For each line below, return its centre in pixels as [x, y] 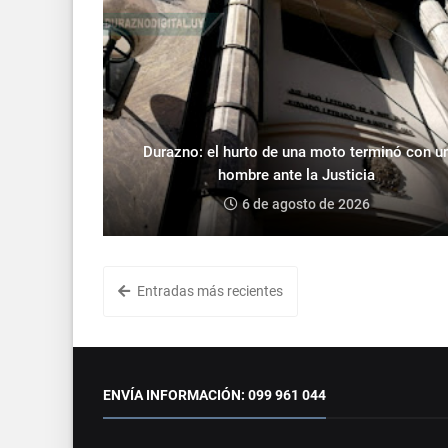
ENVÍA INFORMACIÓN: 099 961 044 [214, 394]
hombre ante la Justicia [296, 174]
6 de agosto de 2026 [305, 203]
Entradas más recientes [208, 290]
